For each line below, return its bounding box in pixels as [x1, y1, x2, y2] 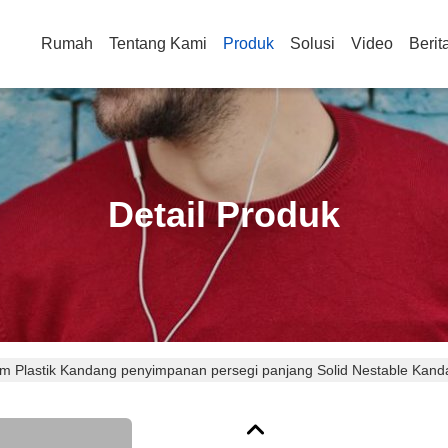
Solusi [290, 35, 335, 52]
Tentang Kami [109, 35, 207, 52]
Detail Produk [108, 194, 340, 235]
